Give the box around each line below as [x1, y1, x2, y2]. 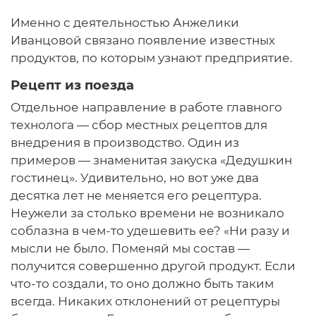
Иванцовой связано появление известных [11, 33, 275, 48]
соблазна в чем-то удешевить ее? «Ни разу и [11, 224, 290, 238]
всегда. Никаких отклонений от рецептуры [11, 294, 280, 309]
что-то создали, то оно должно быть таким [11, 276, 274, 291]
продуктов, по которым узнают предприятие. [11, 51, 293, 66]
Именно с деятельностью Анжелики [11, 16, 239, 30]
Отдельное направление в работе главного [11, 100, 282, 115]
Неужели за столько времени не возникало [11, 206, 284, 221]
